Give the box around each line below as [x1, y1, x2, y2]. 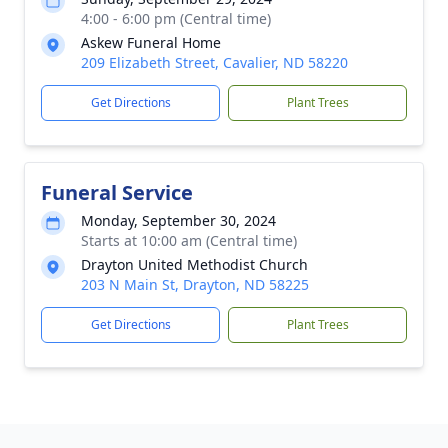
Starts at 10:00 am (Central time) [81, 231, 297, 250]
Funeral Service [41, 179, 193, 206]
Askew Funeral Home [81, 33, 221, 52]
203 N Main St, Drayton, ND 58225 [81, 275, 309, 294]
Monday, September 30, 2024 [81, 211, 276, 230]
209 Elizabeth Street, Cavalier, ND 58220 [81, 53, 348, 72]
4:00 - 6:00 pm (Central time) [81, 9, 271, 28]
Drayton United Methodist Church [81, 255, 308, 274]
